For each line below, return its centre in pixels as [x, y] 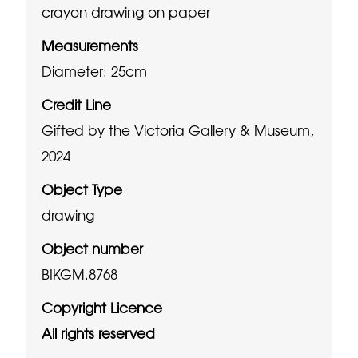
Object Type [82, 189]
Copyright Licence [102, 307]
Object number [93, 248]
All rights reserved [99, 332]
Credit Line [77, 104]
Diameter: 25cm [95, 70]
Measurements [90, 45]
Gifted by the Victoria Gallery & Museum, [178, 129]
